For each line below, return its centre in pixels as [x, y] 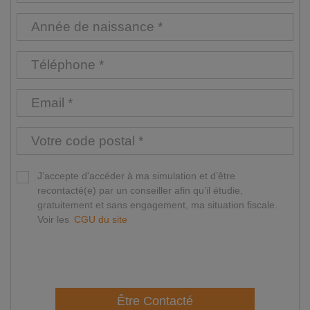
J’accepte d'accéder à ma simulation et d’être [136, 176]
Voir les [55, 220]
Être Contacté [155, 301]
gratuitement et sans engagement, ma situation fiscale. [157, 205]
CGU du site [101, 220]
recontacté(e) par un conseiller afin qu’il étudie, [140, 191]
